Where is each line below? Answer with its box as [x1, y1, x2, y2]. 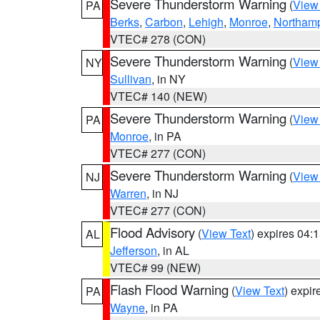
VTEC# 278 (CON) [110, 31, 206, 47]
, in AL [157, 242, 189, 259]
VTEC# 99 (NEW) [110, 259, 201, 276]
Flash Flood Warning [110, 280, 229, 299]
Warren [110, 185, 146, 201]
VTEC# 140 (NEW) [110, 88, 207, 104]
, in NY [151, 71, 186, 87]
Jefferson [110, 242, 157, 259]
